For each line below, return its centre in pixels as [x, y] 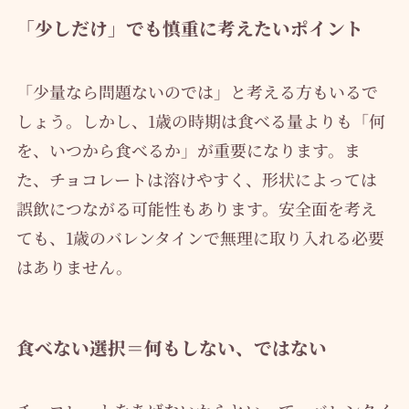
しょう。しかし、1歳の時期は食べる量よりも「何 [200, 120]
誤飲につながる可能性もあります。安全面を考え [196, 208]
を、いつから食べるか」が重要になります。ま [188, 149]
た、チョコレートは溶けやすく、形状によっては [196, 178]
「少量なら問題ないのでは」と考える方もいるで [197, 91]
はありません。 [74, 266]
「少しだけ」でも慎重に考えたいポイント [189, 28]
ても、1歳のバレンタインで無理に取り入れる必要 [200, 237]
